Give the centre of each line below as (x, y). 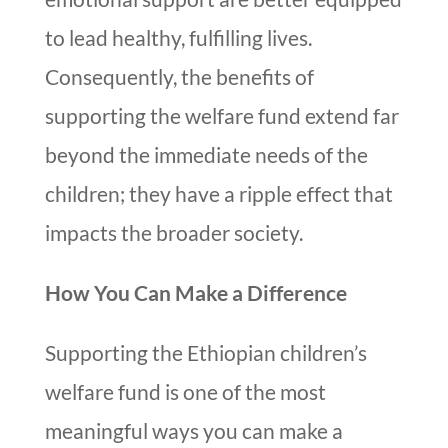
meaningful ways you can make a (193, 431)
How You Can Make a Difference (195, 293)
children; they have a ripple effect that (218, 194)
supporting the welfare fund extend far (221, 116)
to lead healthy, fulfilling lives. (178, 38)
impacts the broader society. (173, 233)
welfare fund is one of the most (185, 392)
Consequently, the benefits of (179, 77)
